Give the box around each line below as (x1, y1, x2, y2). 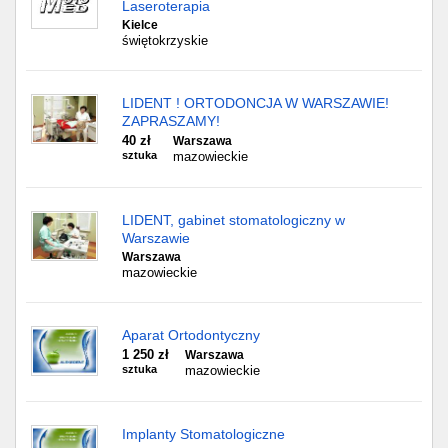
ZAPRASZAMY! (122, 113, 220, 129)
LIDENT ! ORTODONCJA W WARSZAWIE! (122, 95, 389, 111)
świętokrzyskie (122, 33, 208, 48)
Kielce (122, 18, 158, 32)
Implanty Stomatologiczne (122, 426, 285, 442)
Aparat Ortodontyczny (122, 327, 260, 343)
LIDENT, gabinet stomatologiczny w (122, 212, 345, 228)
